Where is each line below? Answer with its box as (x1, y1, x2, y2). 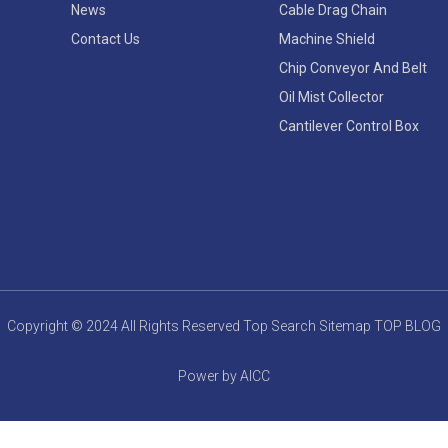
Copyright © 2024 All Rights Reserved (7, 317, 243, 334)
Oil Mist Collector (278, 88, 384, 105)
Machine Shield (278, 30, 375, 47)
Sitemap (319, 317, 374, 334)
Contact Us (71, 30, 141, 47)
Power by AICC (178, 367, 270, 384)
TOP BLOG (374, 317, 441, 334)
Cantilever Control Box (278, 117, 419, 134)
